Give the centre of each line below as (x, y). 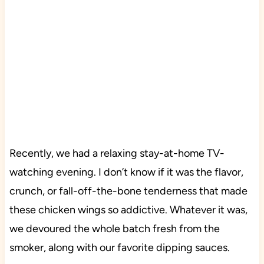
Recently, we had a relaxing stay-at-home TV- (117, 154)
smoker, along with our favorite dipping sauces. (119, 248)
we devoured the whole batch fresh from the (114, 229)
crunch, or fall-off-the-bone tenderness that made (128, 191)
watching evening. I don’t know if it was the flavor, (126, 172)
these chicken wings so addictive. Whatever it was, (128, 210)
